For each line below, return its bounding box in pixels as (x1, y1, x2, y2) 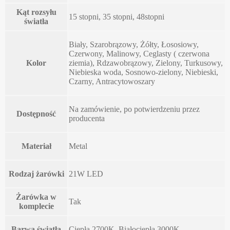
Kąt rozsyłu (16, 7, 56, 16)
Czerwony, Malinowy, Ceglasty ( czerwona (69, 49, 209, 58)
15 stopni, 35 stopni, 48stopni (69, 12, 164, 21)
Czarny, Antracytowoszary (69, 76, 155, 86)
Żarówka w (16, 192, 56, 201)
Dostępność (16, 109, 56, 118)
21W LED (69, 169, 103, 178)
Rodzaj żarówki (8, 169, 64, 178)
